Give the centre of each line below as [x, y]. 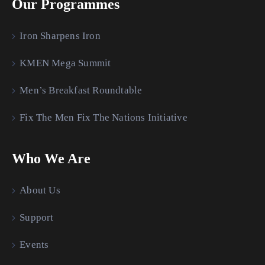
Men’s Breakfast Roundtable [81, 90]
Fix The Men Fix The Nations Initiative [104, 117]
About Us [40, 190]
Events [34, 244]
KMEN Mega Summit [65, 63]
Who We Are [51, 158]
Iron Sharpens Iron [60, 35]
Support [37, 217]
